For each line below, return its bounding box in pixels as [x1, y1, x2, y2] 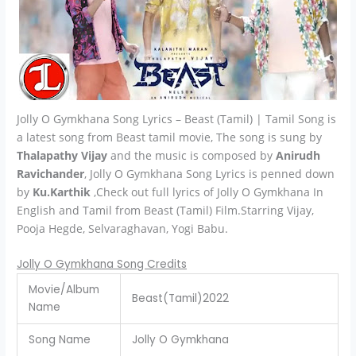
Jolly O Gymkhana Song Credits [17, 257, 188, 273]
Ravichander [17, 166, 85, 182]
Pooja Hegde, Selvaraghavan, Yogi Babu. [17, 221, 229, 237]
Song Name [28, 332, 91, 348]
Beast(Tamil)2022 [131, 291, 229, 307]
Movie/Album [28, 282, 99, 298]
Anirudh [276, 148, 321, 164]
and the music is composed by [107, 148, 277, 164]
